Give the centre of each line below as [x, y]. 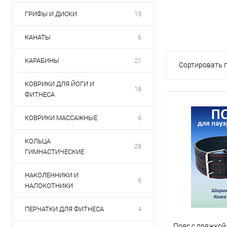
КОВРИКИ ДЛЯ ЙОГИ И [60, 84]
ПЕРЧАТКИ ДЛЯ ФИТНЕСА [64, 209]
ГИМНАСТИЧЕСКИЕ [54, 152]
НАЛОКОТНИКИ [49, 186]
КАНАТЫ [38, 37]
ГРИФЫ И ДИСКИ [51, 14]
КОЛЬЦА [38, 141]
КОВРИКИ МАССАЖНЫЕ [61, 118]
